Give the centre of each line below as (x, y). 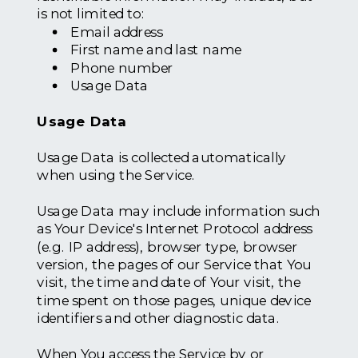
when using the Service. (116, 175)
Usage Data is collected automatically (162, 157)
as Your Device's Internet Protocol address (175, 229)
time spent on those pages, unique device (174, 300)
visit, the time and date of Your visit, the (169, 282)
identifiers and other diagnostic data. (159, 318)
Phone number (122, 67)
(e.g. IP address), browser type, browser (167, 246)
